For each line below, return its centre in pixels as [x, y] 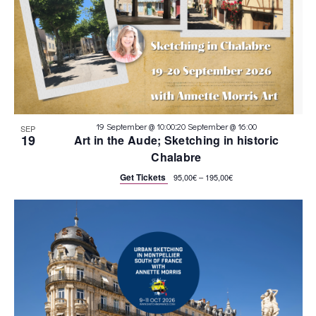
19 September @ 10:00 [135, 126]
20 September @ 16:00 [217, 126]
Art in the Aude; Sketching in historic [176, 140]
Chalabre [176, 157]
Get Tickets [144, 177]
